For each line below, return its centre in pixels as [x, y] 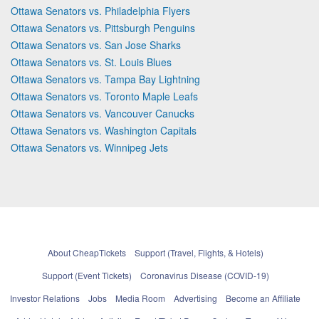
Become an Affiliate [263, 298]
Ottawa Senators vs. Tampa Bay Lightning [105, 79]
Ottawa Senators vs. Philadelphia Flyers [100, 10]
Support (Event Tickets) [87, 275]
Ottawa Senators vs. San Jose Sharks [96, 45]
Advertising [195, 298]
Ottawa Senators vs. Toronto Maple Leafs [104, 96]
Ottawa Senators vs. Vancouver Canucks [103, 113]
